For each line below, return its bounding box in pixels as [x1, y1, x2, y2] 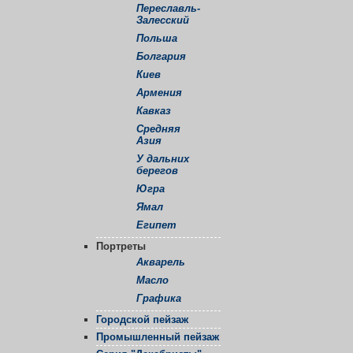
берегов [136, 165, 178, 177]
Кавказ [136, 105, 171, 117]
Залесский [136, 14, 189, 27]
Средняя [136, 123, 180, 136]
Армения [136, 87, 182, 99]
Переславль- [136, 2, 200, 15]
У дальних [136, 153, 189, 165]
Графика [136, 292, 181, 305]
